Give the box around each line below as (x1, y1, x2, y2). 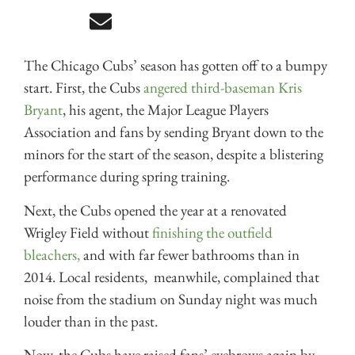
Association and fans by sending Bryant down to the (24, 122, 323, 143)
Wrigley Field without (24, 222, 152, 242)
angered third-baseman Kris (140, 78, 302, 98)
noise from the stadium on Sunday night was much (24, 288, 318, 309)
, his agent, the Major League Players (63, 100, 269, 120)
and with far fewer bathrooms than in (83, 244, 300, 265)
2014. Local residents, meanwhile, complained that (24, 266, 319, 287)
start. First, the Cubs (24, 78, 140, 98)
